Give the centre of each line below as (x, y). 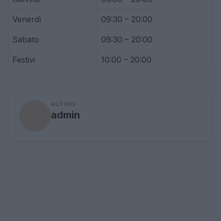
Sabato (26, 39)
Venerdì (27, 19)
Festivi (24, 60)
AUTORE (64, 104)
